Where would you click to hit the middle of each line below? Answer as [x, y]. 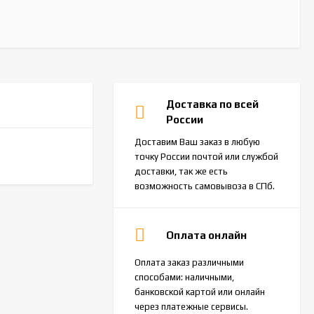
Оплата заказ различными [189, 262]
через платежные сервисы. [191, 307]
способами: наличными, [184, 277]
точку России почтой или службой [206, 157]
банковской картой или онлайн [200, 292]
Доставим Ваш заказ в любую [197, 142]
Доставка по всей [212, 104]
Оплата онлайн [206, 235]
